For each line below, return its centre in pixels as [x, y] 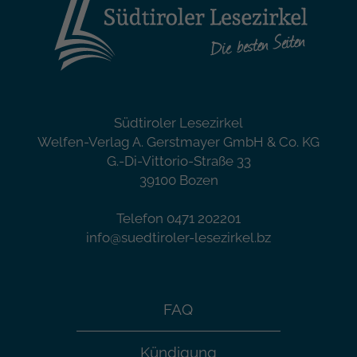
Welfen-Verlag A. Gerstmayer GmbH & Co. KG [178, 142]
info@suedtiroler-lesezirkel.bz [178, 237]
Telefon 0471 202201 [178, 218]
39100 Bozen [178, 180]
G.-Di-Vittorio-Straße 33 [178, 161]
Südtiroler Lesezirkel [178, 123]
